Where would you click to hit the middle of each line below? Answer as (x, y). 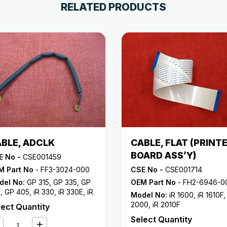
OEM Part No (153, 182)
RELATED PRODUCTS (113, 7)
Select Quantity (161, 219)
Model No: (149, 195)
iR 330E (71, 192)
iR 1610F (211, 195)
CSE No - (147, 169)
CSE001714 (183, 169)
